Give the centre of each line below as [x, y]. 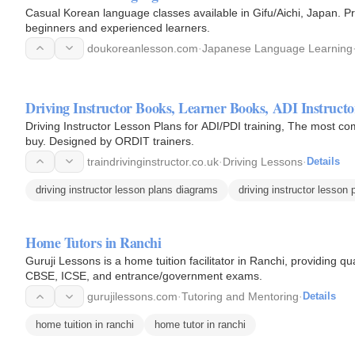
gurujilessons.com [132, 297]
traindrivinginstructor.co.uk [153, 161]
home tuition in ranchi [85, 325]
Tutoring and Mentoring [240, 297]
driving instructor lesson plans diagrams [127, 189]
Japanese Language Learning [277, 48]
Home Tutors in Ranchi [94, 243]
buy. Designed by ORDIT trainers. [110, 141]
